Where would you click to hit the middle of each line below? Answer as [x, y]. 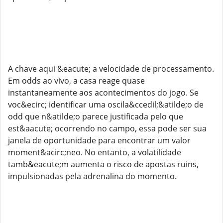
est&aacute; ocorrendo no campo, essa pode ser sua [107, 128]
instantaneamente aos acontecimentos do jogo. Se [103, 93]
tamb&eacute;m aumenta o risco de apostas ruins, [103, 164]
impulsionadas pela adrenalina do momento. [92, 176]
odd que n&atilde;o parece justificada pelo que [96, 116]
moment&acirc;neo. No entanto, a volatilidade [95, 152]
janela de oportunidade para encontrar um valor [99, 140]
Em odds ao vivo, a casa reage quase [76, 81]
